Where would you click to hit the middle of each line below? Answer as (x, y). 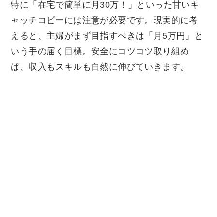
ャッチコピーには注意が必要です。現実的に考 (104, 20)
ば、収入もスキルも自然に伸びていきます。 (100, 67)
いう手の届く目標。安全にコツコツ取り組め (100, 51)
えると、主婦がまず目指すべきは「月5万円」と (107, 36)
